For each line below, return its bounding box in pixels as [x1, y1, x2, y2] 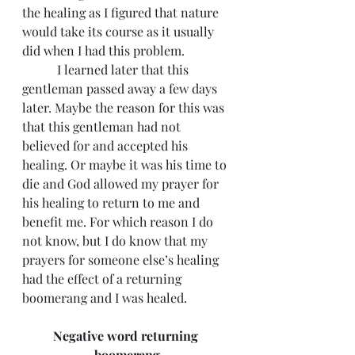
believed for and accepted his [22, 137, 191, 154]
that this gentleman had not [22, 118, 184, 135]
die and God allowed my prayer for [22, 175, 222, 192]
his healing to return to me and [22, 194, 203, 211]
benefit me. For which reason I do [22, 213, 216, 230]
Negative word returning [52, 327, 201, 344]
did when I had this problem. [22, 42, 185, 59]
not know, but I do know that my [22, 232, 211, 249]
